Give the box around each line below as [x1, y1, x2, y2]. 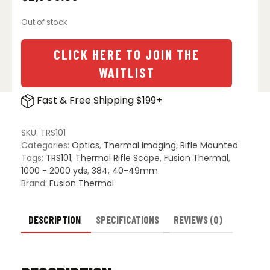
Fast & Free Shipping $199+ [34, 93, 162, 108]
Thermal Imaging [104, 139, 176, 151]
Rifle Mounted [180, 139, 238, 151]
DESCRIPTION [28, 213, 81, 225]
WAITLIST [98, 64, 155, 81]
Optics [72, 139, 99, 151]
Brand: [21, 177, 49, 189]
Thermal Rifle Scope [75, 151, 160, 164]
